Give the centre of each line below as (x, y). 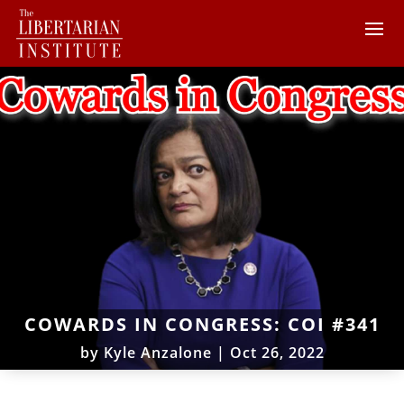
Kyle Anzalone (157, 352)
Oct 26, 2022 (277, 352)
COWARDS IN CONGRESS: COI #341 (202, 324)
